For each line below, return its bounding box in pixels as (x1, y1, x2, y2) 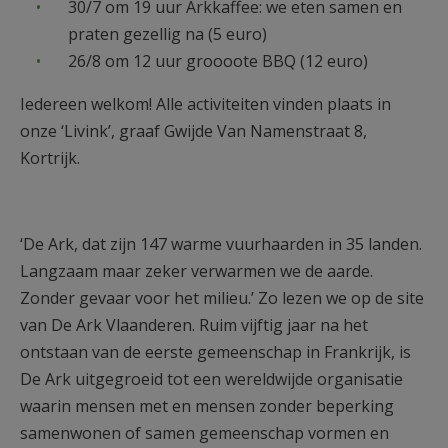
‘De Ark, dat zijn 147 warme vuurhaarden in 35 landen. (20, 233, 422, 255)
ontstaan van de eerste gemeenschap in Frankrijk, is (20, 341, 411, 363)
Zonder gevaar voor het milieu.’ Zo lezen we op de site (20, 287, 424, 309)
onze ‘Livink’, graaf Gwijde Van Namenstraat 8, (20, 120, 367, 142)
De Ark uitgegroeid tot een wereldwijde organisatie (20, 368, 403, 390)
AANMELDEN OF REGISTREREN (27, 8, 375, 31)
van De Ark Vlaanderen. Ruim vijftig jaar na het (20, 314, 368, 336)
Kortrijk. (20, 147, 84, 169)
